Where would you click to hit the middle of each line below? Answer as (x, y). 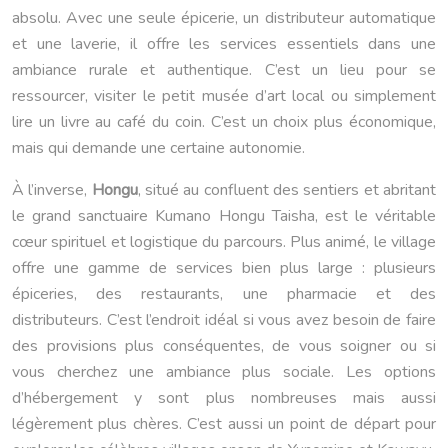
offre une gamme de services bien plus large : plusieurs (224, 268)
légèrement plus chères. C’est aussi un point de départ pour (224, 424)
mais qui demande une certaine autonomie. (158, 148)
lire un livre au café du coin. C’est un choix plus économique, (224, 122)
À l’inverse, (52, 190)
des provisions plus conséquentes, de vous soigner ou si (224, 346)
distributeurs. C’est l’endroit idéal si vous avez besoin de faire (224, 320)
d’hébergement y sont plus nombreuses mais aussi (224, 398)
